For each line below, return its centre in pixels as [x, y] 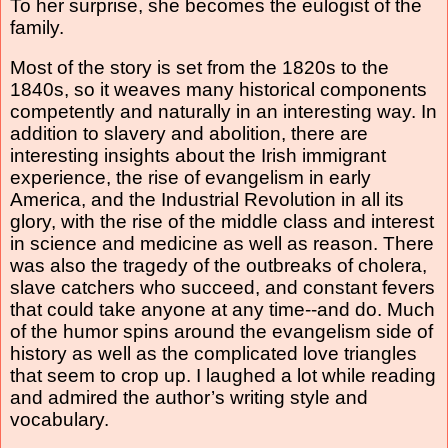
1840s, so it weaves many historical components [218, 89]
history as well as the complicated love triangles [213, 353]
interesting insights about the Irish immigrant [198, 155]
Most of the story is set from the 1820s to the [199, 67]
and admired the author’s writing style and [189, 397]
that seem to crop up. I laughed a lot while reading [223, 375]
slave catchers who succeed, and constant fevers [222, 287]
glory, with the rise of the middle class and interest [222, 221]
